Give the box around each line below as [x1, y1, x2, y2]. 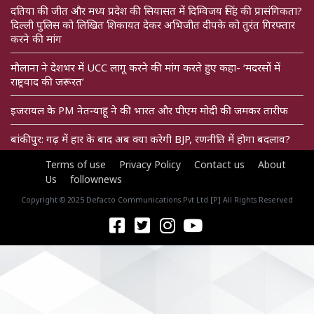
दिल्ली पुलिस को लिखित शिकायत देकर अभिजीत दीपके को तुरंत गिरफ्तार [11, 18, 295, 32]
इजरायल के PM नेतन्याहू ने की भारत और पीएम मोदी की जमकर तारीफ [11, 103, 288, 118]
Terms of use [46, 158, 106, 172]
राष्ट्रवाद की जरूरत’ [11, 74, 84, 89]
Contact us [194, 158, 245, 172]
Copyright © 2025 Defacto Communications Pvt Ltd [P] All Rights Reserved [21, 195, 293, 205]
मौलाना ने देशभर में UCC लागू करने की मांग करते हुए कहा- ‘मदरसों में [11, 60, 280, 75]
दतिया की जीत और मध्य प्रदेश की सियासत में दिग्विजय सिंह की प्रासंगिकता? [11, 4, 302, 18]
